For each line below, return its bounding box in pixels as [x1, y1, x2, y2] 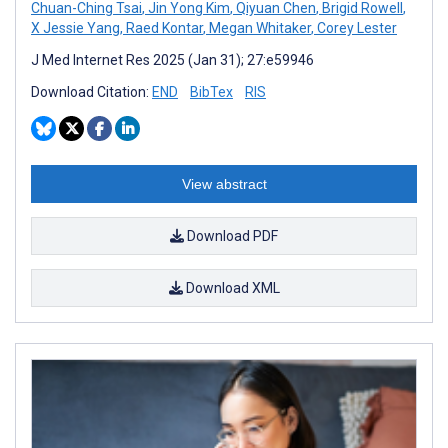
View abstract [181, 175, 267, 192]
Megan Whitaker [206, 19, 311, 36]
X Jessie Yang [31, 19, 120, 36]
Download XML [182, 279, 280, 296]
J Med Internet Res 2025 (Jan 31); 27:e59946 [31, 51, 314, 68]
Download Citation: [31, 83, 152, 100]
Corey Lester [314, 19, 397, 36]
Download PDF [184, 227, 278, 244]
